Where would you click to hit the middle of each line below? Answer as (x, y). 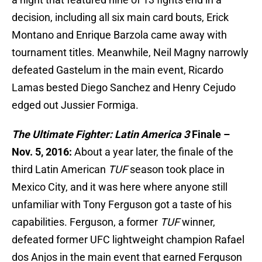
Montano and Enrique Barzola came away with (119, 35)
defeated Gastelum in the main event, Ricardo (118, 70)
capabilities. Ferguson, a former (86, 222)
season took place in (177, 170)
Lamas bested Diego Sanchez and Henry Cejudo (124, 88)
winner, (197, 222)
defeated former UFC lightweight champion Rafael (128, 240)
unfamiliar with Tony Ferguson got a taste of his (122, 205)
